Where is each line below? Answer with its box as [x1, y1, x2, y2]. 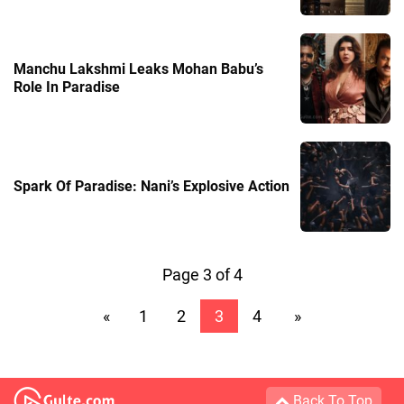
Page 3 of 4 [161, 264, 243, 284]
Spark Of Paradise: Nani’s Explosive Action [14, 177, 289, 195]
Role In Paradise [14, 78, 120, 96]
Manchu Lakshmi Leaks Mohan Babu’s [14, 60, 263, 78]
